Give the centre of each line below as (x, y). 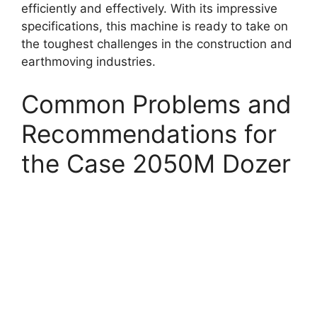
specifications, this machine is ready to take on (155, 27)
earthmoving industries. (88, 62)
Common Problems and (156, 104)
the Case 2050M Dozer (156, 163)
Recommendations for (149, 133)
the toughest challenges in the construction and (157, 44)
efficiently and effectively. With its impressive (149, 9)
